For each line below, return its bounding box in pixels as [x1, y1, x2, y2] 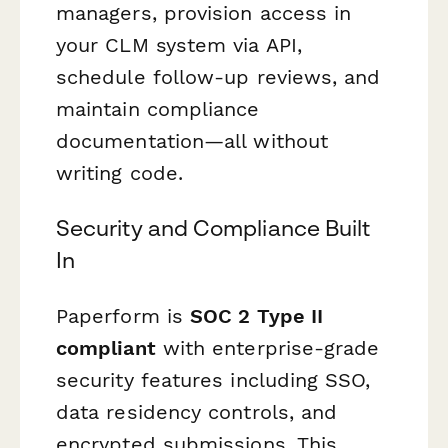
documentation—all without [56, 129, 328, 154]
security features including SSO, [56, 367, 371, 392]
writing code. [56, 161, 184, 186]
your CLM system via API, [56, 33, 302, 58]
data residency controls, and [56, 399, 338, 424]
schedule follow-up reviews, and [56, 65, 381, 90]
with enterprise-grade [155, 335, 380, 360]
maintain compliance [56, 97, 260, 122]
